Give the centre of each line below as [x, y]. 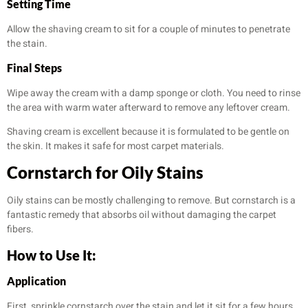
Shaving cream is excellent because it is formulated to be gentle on [148, 132]
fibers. [20, 230]
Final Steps [34, 67]
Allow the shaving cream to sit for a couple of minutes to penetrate [148, 30]
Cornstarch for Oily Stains [105, 173]
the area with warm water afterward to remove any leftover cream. [148, 107]
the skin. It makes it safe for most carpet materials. [115, 146]
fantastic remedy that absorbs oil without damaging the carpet [142, 215]
